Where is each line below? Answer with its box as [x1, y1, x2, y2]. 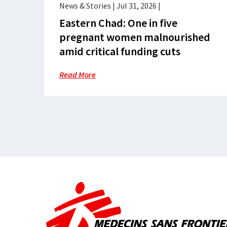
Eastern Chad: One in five [59, 16, 177, 30]
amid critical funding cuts [59, 44, 180, 58]
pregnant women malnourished [59, 30, 210, 44]
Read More [59, 69, 96, 80]
